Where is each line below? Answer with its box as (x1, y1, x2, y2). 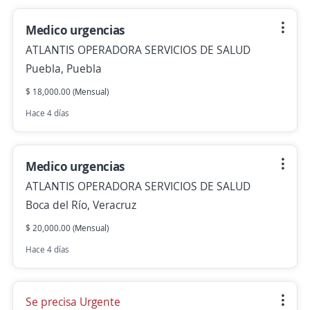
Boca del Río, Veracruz (26, 197, 136, 212)
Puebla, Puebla (26, 61, 102, 76)
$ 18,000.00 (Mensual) (26, 86, 109, 98)
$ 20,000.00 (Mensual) (26, 222, 109, 234)
